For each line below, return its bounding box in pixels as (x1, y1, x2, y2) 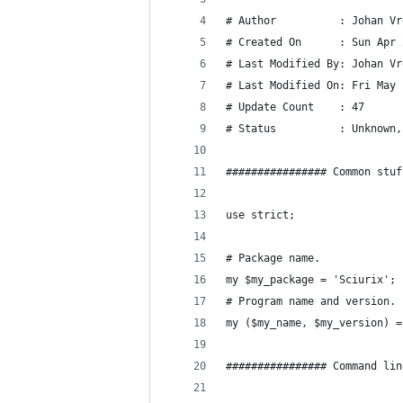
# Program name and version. (226, 295, 396, 308)
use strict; (226, 209, 295, 221)
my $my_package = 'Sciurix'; (226, 273, 396, 286)
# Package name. (226, 252, 320, 264)
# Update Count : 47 (226, 101, 364, 113)
